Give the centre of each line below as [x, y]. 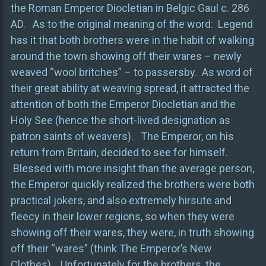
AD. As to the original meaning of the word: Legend [132, 24]
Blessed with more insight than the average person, [132, 169]
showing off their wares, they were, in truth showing [132, 233]
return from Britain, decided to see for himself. [119, 153]
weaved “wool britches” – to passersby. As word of [132, 72]
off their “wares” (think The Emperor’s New [111, 249]
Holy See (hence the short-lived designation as [120, 121]
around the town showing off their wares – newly [126, 56]
